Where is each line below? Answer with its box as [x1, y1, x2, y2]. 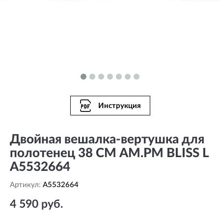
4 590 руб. [10, 198, 63, 210]
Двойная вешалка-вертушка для [10, 133, 204, 146]
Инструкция [98, 102, 141, 110]
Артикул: [10, 181, 43, 189]
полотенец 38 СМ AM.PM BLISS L [10, 147, 209, 160]
